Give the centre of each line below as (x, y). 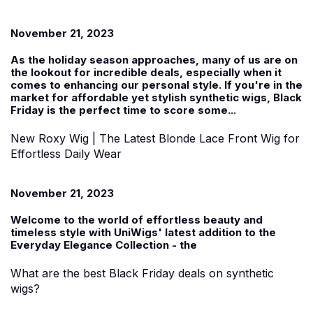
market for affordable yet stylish (100, 97)
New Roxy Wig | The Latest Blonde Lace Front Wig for (155, 138)
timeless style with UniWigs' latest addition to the (143, 232)
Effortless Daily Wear (66, 153)
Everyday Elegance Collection (90, 245)
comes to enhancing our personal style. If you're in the (156, 85)
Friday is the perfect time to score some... (123, 110)
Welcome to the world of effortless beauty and (137, 219)
